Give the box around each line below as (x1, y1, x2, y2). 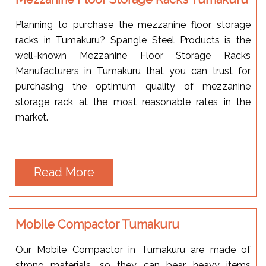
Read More (34, 164, 94, 179)
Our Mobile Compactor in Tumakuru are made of (15, 243, 251, 255)
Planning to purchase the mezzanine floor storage (15, 18, 251, 30)
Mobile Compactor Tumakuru (15, 217, 179, 232)
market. (15, 111, 48, 123)
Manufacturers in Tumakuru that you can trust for (15, 65, 251, 77)
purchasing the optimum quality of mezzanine (15, 80, 251, 92)
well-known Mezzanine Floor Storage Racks (15, 49, 251, 61)
